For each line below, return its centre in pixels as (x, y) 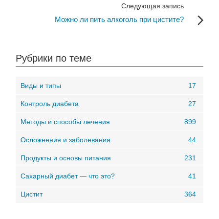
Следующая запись (153, 6)
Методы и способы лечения (65, 121)
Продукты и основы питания (66, 158)
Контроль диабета (50, 103)
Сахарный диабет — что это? (68, 176)
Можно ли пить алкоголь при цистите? (119, 19)
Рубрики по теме (54, 58)
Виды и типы (41, 85)
